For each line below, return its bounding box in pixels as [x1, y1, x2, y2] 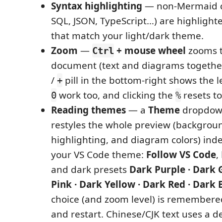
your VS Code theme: [51, 148, 146, 161]
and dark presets [51, 163, 129, 176]
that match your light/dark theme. [51, 29, 204, 42]
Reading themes [51, 104, 126, 116]
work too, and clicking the [56, 89, 175, 102]
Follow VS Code [146, 148, 216, 161]
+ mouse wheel [114, 44, 186, 57]
